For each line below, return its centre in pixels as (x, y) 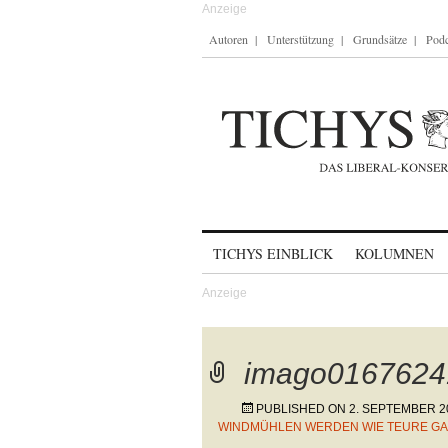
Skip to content (254, 244)
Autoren (228, 39)
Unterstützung (300, 39)
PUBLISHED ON (302, 409)
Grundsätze (380, 39)
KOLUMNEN (394, 253)
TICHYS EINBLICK (273, 253)
